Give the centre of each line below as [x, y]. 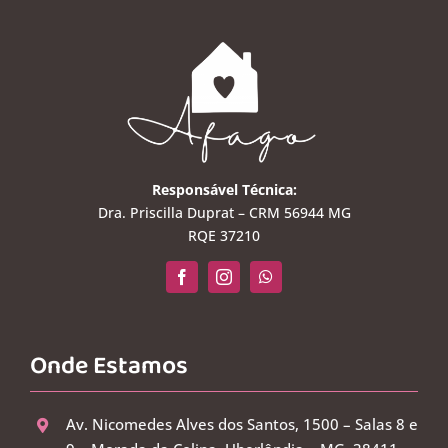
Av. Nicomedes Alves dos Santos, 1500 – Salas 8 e [241, 424]
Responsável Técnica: [224, 190]
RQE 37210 [224, 236]
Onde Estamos [108, 366]
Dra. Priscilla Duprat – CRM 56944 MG [224, 213]
